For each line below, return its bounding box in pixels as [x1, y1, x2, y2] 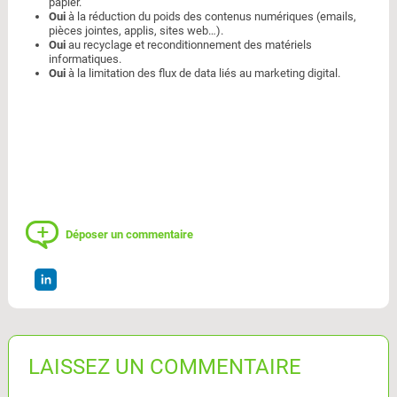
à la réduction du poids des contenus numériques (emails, [65, 10, 356, 24]
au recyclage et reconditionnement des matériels [65, 38, 312, 52]
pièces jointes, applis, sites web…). [48, 24, 223, 38]
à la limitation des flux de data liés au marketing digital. [65, 66, 340, 81]
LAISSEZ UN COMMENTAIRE [27, 354, 301, 379]
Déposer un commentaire [65, 227, 193, 241]
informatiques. [48, 52, 121, 66]
